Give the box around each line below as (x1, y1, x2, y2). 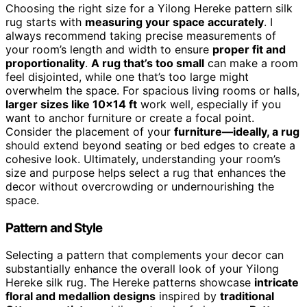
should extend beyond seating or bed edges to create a (5, 138, 295, 152)
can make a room (204, 56, 298, 70)
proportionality (5, 56, 85, 70)
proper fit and (212, 42, 286, 56)
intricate (254, 275, 299, 290)
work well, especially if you (137, 97, 281, 111)
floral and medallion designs (5, 289, 156, 304)
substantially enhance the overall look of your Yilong (5, 262, 279, 276)
